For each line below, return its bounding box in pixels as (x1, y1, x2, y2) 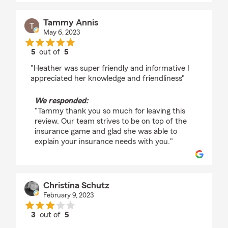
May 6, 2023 (43, 29, 80, 37)
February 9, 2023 (43, 192, 94, 199)
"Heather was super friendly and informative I (31, 64, 189, 73)
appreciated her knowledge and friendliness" (31, 74, 185, 83)
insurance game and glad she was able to (35, 127, 177, 136)
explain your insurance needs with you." (35, 137, 173, 146)
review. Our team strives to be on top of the (35, 117, 187, 126)
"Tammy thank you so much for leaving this (35, 107, 185, 116)
